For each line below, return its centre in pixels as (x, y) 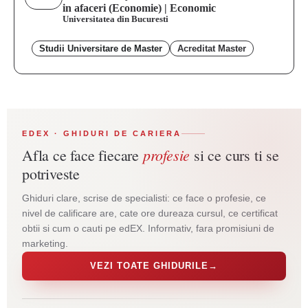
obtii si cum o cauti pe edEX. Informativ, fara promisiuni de (148, 229)
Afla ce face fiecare (82, 155)
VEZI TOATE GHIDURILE (149, 266)
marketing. (45, 244)
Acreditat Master (212, 48)
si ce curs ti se (234, 155)
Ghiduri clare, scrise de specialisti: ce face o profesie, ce (144, 198)
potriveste (51, 174)
